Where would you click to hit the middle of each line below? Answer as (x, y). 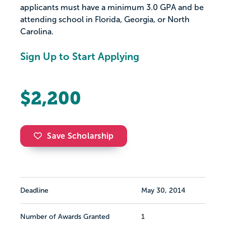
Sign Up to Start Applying (80, 57)
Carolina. (37, 32)
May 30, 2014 (163, 191)
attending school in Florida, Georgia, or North (105, 20)
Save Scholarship (80, 136)
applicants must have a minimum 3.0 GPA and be (112, 8)
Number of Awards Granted (65, 217)
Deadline (34, 191)
